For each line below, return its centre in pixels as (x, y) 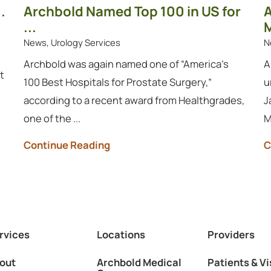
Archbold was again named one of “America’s (126, 64)
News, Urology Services (72, 43)
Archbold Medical (139, 262)
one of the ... (52, 118)
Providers (231, 235)
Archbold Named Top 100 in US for (132, 11)
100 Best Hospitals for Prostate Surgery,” (118, 82)
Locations (121, 235)
